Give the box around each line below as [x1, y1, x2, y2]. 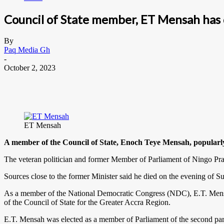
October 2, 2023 [4, 63, 55, 72]
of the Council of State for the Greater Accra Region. [4, 197, 170, 206]
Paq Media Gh [4, 45, 50, 54]
